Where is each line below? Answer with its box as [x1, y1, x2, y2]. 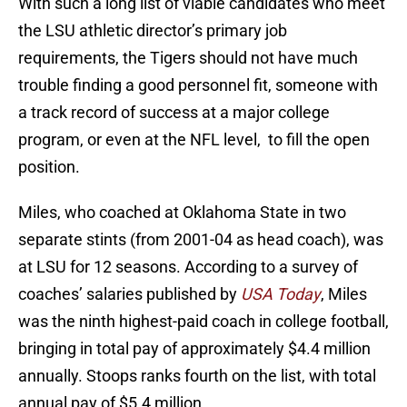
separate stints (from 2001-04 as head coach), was [18, 230, 383, 250]
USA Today [241, 284, 321, 304]
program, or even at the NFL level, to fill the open [18, 130, 370, 150]
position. [18, 157, 80, 177]
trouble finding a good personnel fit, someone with [18, 75, 378, 95]
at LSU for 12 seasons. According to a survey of [18, 257, 358, 277]
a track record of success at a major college [18, 103, 330, 123]
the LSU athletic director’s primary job [18, 21, 287, 41]
